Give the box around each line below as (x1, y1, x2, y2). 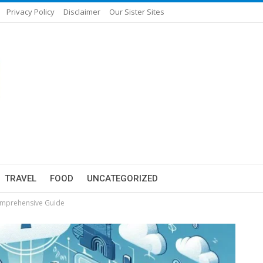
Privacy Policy (6, 6, 55, 17)
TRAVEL (5, 173, 36, 184)
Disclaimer (63, 6, 100, 17)
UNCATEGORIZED (87, 173, 158, 184)
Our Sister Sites (109, 6, 164, 17)
